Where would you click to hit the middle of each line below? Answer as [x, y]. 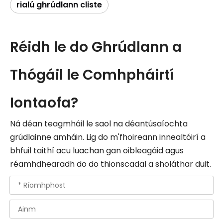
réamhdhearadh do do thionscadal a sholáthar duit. [111, 164]
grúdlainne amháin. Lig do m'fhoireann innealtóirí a [108, 137]
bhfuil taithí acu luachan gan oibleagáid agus [97, 151]
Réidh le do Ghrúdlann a [96, 47]
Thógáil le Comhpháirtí [92, 75]
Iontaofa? [44, 103]
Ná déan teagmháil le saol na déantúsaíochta [99, 124]
